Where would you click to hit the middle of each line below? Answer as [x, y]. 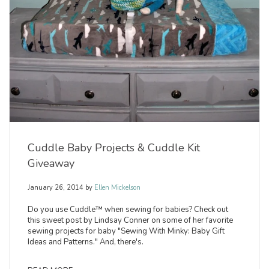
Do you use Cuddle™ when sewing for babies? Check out [128, 210]
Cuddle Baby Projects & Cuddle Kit [114, 148]
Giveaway [51, 164]
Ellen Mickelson [116, 188]
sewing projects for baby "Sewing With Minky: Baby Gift [126, 231]
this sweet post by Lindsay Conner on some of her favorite [130, 221]
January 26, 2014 [56, 188]
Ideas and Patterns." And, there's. [86, 242]
